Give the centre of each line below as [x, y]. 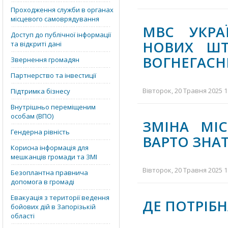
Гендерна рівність [40, 132]
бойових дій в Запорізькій [53, 207]
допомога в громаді [42, 182]
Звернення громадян [45, 60]
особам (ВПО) [32, 116]
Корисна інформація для [50, 148]
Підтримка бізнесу [40, 91]
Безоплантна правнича [49, 173]
